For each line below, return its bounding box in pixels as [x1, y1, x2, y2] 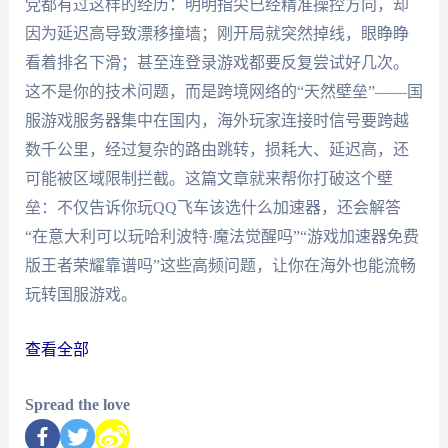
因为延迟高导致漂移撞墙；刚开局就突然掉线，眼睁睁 [24, 25, 409, 43]
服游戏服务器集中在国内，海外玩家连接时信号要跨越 [24, 112, 409, 130]
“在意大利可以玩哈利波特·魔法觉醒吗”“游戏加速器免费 [24, 228, 419, 246]
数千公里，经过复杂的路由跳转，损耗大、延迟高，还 [24, 141, 409, 159]
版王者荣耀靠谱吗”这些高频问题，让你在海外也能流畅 [24, 257, 416, 275]
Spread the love [24, 395, 130, 413]
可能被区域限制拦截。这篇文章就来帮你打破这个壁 [24, 170, 393, 188]
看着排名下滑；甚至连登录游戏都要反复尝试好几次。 [24, 54, 409, 72]
